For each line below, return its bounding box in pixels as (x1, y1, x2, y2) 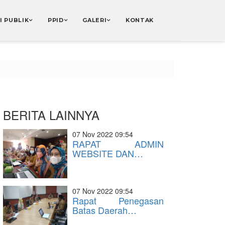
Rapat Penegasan (72, 194, 164, 207)
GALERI (82, 17, 107, 24)
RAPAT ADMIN (72, 137, 164, 150)
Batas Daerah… (72, 203, 137, 216)
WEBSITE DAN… (72, 147, 143, 160)
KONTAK (126, 17, 154, 24)
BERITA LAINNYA (3, 106, 99, 124)
